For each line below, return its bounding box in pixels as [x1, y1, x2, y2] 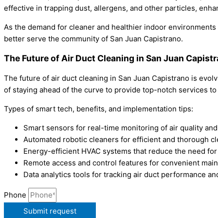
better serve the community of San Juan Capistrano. [4, 34, 183, 43]
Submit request [23, 206, 76, 216]
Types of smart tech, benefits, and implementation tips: [4, 104, 193, 113]
